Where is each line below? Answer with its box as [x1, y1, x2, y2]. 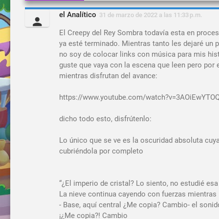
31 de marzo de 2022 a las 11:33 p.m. [99, 11, 202, 19]
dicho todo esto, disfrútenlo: [59, 114, 152, 123]
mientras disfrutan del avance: [59, 71, 157, 80]
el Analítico [59, 10, 96, 19]
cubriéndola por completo [59, 146, 143, 155]
